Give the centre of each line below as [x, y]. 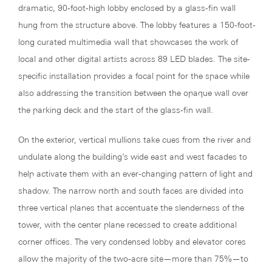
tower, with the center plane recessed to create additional [127, 225]
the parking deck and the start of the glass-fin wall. [116, 110]
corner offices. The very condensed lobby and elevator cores [132, 242]
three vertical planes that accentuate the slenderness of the [131, 208]
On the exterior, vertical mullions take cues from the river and [134, 140]
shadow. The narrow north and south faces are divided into [131, 191]
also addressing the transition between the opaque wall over [133, 93]
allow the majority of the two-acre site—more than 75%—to [133, 259]
